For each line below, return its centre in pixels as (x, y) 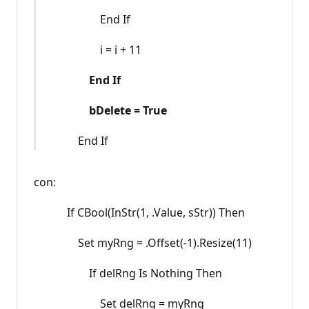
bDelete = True (128, 111)
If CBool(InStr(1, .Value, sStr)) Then (139, 213)
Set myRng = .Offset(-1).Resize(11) (143, 243)
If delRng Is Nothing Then (128, 273)
